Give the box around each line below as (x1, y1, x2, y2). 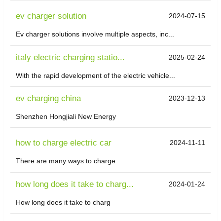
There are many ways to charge (16, 157, 116, 165)
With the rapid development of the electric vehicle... (16, 71, 176, 79)
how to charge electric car (16, 138, 112, 148)
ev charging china (16, 94, 81, 104)
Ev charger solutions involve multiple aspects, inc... (16, 30, 175, 38)
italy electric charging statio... (16, 52, 125, 62)
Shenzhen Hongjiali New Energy (16, 112, 116, 121)
